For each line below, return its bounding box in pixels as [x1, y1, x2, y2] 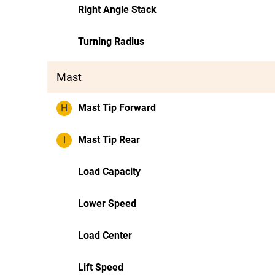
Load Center [78, 230, 132, 241]
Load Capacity [78, 166, 141, 177]
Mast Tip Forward [78, 102, 156, 114]
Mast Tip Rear [78, 134, 140, 145]
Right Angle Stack [78, 4, 157, 15]
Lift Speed [78, 261, 123, 273]
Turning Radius [78, 36, 144, 47]
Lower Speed [78, 198, 136, 209]
